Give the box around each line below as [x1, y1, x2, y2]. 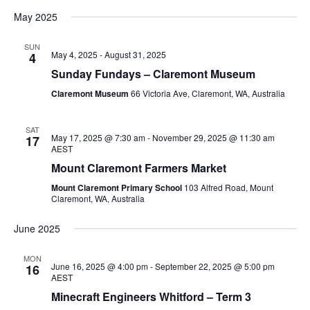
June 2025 [13, 221, 60, 236]
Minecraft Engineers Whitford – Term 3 [51, 289, 251, 305]
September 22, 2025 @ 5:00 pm [154, 260, 275, 273]
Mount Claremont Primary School [51, 181, 184, 194]
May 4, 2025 [51, 48, 98, 61]
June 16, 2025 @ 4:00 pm [51, 260, 148, 273]
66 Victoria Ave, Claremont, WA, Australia [130, 87, 285, 100]
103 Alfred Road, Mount [183, 181, 273, 194]
